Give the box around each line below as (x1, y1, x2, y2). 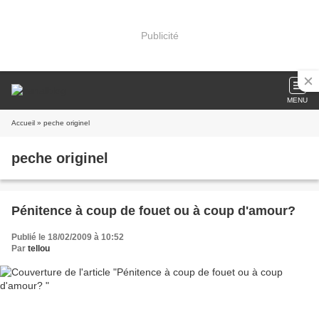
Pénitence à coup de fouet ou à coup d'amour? (11, 204, 296, 218)
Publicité (140, 29, 179, 41)
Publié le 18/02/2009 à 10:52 (11, 232, 124, 242)
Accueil (11, 119, 35, 127)
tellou (28, 244, 50, 253)
